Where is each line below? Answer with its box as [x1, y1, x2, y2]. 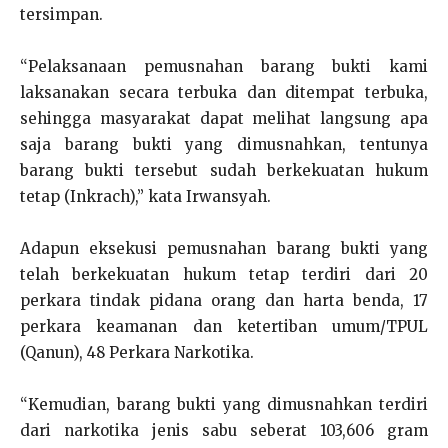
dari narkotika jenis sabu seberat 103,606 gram [20, 420, 428, 440]
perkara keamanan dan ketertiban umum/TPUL [20, 316, 428, 336]
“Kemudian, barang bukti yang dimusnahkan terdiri [20, 394, 428, 414]
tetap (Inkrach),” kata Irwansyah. [20, 186, 271, 206]
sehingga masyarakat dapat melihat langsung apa [20, 108, 428, 128]
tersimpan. [20, 4, 103, 24]
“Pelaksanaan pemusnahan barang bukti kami [20, 56, 428, 76]
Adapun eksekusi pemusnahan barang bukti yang [20, 238, 428, 258]
